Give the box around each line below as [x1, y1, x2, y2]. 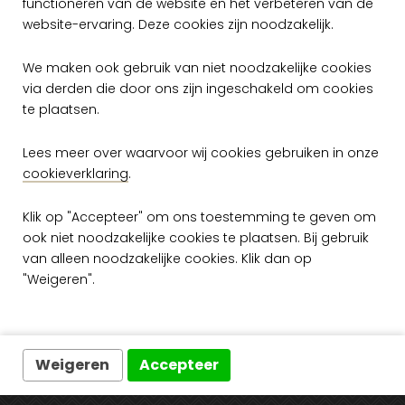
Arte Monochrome [135, 146, 270, 168]
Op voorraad [159, 240, 246, 259]
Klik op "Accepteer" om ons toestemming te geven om [23, 207, 376, 226]
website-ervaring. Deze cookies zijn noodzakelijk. [23, 14, 334, 33]
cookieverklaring [23, 164, 128, 183]
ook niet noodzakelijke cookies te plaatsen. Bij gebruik [23, 228, 369, 247]
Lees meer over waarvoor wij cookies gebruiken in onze [23, 143, 379, 162]
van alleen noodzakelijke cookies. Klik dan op [23, 249, 312, 268]
